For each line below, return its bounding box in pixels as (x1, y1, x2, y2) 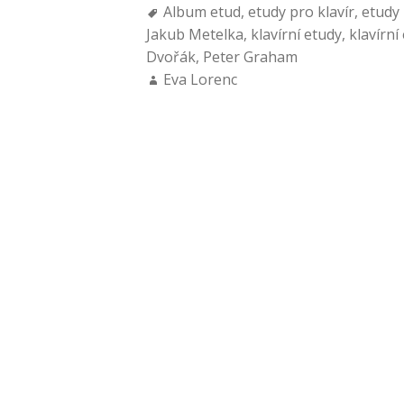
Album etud (163, 2, 241, 22)
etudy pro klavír (248, 2, 354, 22)
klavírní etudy (251, 24, 342, 44)
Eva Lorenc (163, 69, 237, 89)
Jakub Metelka (146, 24, 243, 44)
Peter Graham (203, 47, 298, 67)
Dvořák (146, 47, 196, 67)
